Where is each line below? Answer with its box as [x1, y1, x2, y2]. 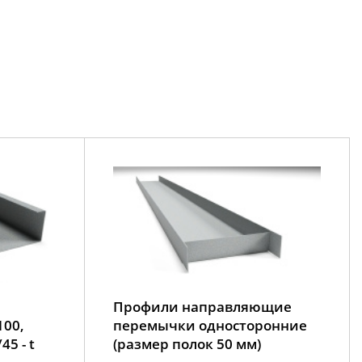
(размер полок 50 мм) [112, 335, 261, 354]
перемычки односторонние [112, 316, 307, 335]
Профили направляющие [112, 297, 292, 317]
